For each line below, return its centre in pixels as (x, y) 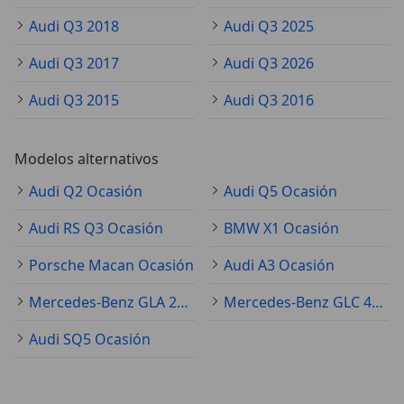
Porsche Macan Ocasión (111, 266)
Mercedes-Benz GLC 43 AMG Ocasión (377, 303)
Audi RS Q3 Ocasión (96, 229)
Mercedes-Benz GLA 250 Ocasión (183, 303)
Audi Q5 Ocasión (280, 192)
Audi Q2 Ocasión (86, 192)
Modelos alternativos (87, 159)
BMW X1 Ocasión (281, 229)
